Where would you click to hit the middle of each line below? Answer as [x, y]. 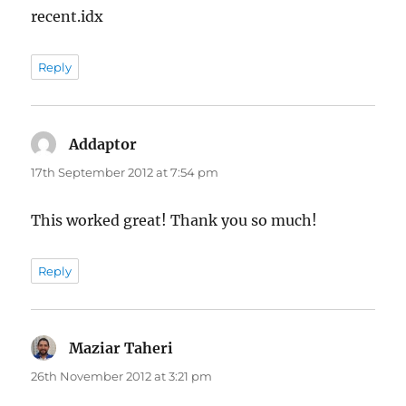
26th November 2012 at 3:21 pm [122, 376]
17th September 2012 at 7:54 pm [125, 172]
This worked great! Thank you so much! [174, 220]
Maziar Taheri [121, 348]
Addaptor [103, 144]
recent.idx [68, 16]
